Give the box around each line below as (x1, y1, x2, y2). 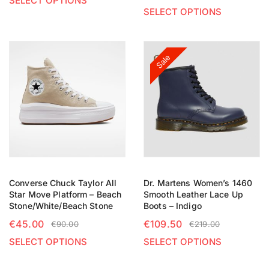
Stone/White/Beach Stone (9, 201, 113, 211)
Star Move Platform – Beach (9, 189, 122, 199)
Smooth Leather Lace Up (144, 189, 243, 199)
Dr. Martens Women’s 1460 (144, 178, 253, 188)
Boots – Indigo (144, 201, 202, 211)
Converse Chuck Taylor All (9, 178, 117, 188)
